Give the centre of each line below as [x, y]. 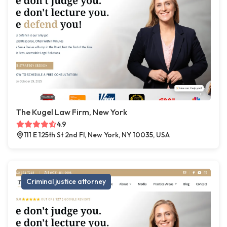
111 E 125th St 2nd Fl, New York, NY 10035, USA [97, 135]
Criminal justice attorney [66, 182]
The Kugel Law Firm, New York [72, 112]
